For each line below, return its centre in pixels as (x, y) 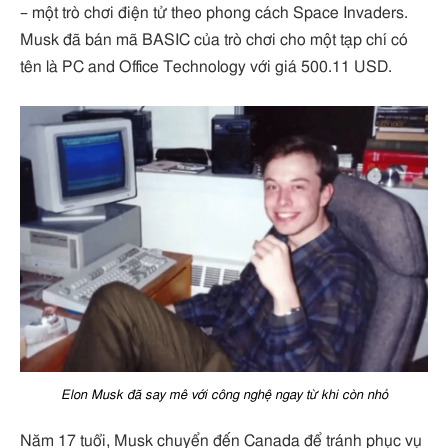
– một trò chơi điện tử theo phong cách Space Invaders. (214, 13)
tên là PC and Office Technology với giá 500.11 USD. (206, 67)
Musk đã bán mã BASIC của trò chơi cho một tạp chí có (214, 40)
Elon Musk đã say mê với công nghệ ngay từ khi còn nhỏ (224, 394)
